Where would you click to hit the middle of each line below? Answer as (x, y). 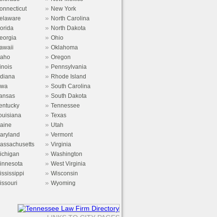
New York (63, 9)
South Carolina (71, 86)
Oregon (61, 57)
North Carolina (70, 18)
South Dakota (69, 96)
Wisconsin (64, 173)
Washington (67, 154)
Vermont (62, 135)
